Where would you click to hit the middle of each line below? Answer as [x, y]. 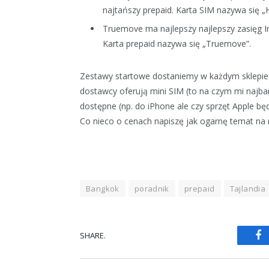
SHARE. [93, 235]
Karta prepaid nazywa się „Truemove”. [177, 43]
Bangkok [103, 189]
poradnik [152, 189]
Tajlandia [248, 189]
